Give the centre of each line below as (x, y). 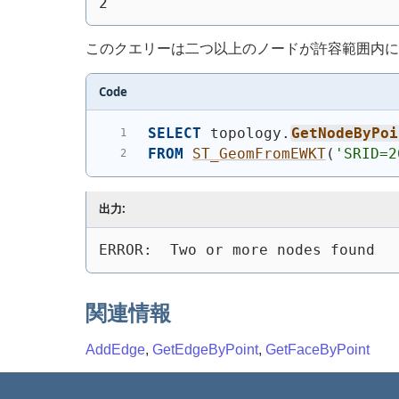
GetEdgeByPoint (205, 350)
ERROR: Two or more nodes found (236, 250)
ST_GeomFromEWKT (259, 154)
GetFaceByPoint (318, 350)
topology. (245, 133)
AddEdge (115, 350)
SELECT (174, 133)
